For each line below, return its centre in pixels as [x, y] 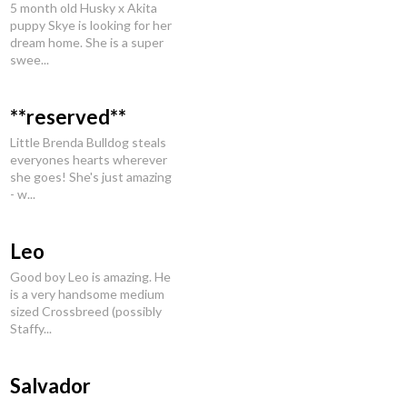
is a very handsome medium [87, 294]
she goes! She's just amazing [91, 177]
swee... [30, 60]
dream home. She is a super [87, 42]
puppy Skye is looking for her [91, 25]
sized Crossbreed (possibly [86, 311]
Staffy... [31, 328]
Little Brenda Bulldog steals [88, 142]
